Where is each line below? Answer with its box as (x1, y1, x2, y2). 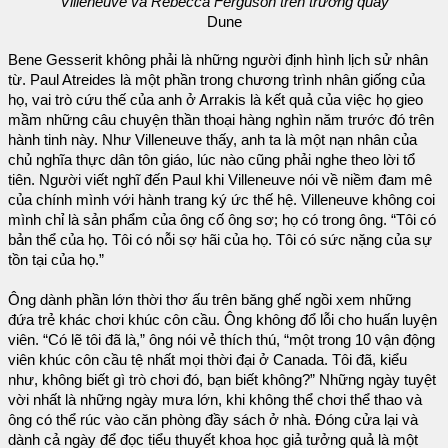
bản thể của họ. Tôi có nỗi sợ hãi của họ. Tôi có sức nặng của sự (8, 231, 432, 248)
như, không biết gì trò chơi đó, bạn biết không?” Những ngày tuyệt (8, 371, 436, 388)
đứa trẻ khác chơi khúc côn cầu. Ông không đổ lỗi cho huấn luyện (8, 311, 437, 328)
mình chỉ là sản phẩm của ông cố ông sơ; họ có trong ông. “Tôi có (8, 211, 436, 228)
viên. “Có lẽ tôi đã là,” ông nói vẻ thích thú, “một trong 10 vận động (8, 331, 435, 348)
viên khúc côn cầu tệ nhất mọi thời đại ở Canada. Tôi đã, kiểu (8, 351, 407, 368)
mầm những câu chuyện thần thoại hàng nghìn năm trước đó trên (8, 111, 434, 128)
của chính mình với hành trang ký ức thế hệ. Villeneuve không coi (8, 191, 435, 208)
